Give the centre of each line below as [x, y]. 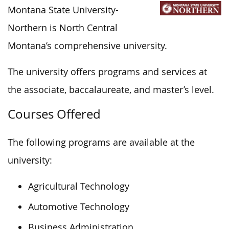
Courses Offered [54, 114]
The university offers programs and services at [107, 72]
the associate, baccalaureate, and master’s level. [111, 89]
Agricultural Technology [79, 186]
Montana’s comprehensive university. [87, 45]
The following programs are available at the [101, 142]
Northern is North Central [63, 28]
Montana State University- [63, 10]
